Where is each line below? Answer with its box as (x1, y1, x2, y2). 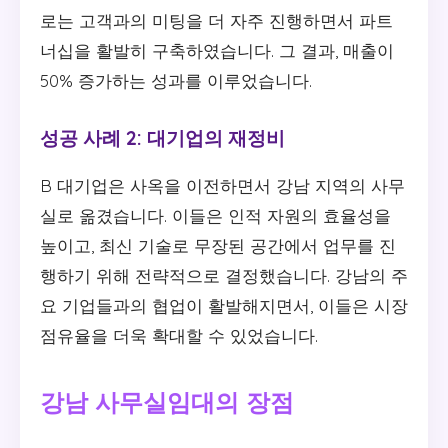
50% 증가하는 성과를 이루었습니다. (40, 69, 312, 91)
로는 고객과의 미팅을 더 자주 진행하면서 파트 (40, 9, 393, 31)
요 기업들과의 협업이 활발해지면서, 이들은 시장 (40, 295, 408, 317)
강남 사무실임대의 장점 (40, 387, 294, 418)
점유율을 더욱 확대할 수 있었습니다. (40, 325, 318, 347)
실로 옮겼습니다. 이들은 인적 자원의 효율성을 (40, 205, 391, 227)
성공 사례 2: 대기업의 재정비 (40, 125, 285, 150)
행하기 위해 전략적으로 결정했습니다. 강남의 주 (40, 265, 408, 287)
